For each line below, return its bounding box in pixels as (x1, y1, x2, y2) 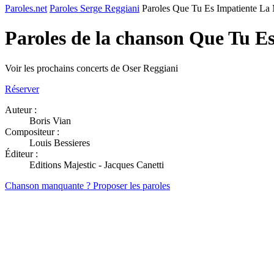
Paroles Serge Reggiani (50, 3, 139, 13)
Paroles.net (5, 3, 47, 13)
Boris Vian (29, 115, 71, 126)
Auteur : (5, 104, 37, 115)
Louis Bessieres (29, 137, 90, 148)
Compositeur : (5, 126, 59, 137)
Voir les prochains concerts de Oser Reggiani (5, 62, 178, 73)
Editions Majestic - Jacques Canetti (29, 159, 164, 170)
